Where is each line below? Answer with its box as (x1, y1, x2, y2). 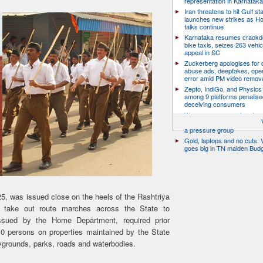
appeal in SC (184, 48, 220, 57)
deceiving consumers (184, 99, 245, 109)
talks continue (184, 22, 224, 31)
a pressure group (184, 125, 234, 134)
